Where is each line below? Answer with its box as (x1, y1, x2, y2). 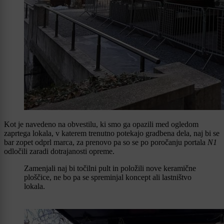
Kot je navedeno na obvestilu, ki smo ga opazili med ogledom (4, 120, 198, 129)
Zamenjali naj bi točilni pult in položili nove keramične (24, 164, 196, 173)
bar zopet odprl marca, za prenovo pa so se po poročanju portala (4, 138, 207, 147)
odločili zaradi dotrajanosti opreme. (4, 147, 114, 156)
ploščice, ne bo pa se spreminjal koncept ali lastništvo (24, 173, 191, 182)
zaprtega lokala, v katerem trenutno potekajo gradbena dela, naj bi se (4, 129, 219, 138)
